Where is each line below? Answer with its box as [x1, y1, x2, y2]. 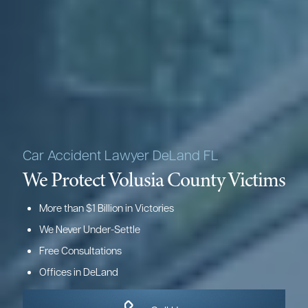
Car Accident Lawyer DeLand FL [23, 146, 219, 164]
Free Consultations [39, 243, 122, 258]
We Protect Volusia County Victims [23, 166, 285, 195]
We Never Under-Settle [39, 222, 140, 236]
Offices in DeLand [39, 265, 118, 279]
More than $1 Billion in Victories [39, 201, 174, 215]
